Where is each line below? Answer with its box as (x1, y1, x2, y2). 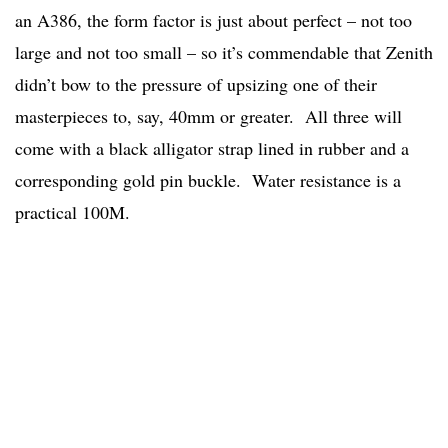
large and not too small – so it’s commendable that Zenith (15, 40, 433, 65)
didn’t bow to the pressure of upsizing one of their (15, 72, 377, 97)
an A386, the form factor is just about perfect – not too (15, 8, 412, 33)
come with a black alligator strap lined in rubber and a (15, 136, 409, 161)
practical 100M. (15, 200, 130, 225)
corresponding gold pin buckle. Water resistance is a (15, 168, 401, 193)
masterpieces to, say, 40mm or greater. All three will (15, 104, 402, 129)
